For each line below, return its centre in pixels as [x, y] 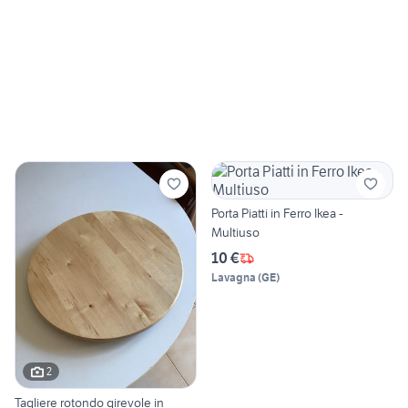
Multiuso [235, 233]
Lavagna [234, 278]
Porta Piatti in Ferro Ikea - [277, 214]
